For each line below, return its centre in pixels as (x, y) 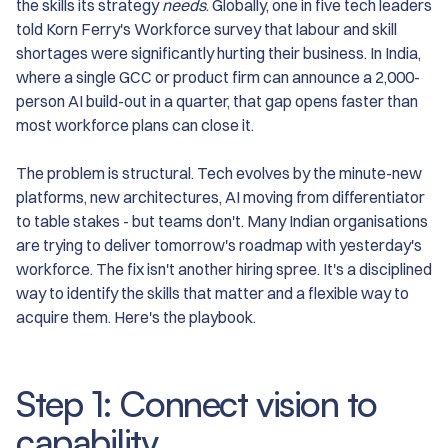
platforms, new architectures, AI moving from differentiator (220, 197)
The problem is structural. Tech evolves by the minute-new (219, 173)
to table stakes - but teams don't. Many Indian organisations (222, 221)
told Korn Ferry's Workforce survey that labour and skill (206, 29)
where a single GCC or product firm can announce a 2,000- (218, 77)
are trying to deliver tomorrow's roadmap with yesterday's (219, 245)
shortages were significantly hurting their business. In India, (218, 53)
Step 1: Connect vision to (196, 404)
